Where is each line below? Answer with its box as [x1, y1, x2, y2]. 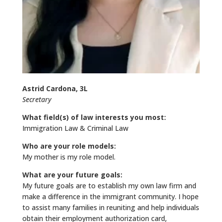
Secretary [22, 94, 52, 104]
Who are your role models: [22, 141, 116, 151]
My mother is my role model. [22, 152, 115, 162]
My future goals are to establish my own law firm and [22, 180, 196, 190]
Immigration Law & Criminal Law [22, 123, 128, 133]
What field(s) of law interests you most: [22, 112, 166, 122]
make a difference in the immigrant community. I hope [22, 191, 199, 201]
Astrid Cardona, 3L [22, 83, 88, 93]
